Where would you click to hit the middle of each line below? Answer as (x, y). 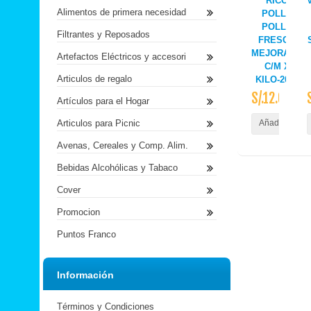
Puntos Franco (86, 234)
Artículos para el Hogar (103, 101)
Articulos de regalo (94, 79)
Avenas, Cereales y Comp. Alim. (123, 145)
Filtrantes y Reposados (103, 34)
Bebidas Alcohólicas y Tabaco (117, 168)
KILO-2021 (277, 79)
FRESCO (277, 40)
